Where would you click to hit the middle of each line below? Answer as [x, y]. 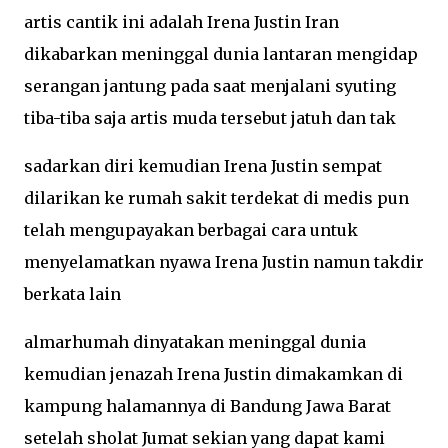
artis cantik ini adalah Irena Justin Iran [181, 22]
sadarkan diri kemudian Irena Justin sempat [203, 166]
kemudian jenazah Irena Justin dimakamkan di [213, 374]
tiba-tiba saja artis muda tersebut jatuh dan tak [210, 118]
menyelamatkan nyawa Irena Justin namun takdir [224, 262]
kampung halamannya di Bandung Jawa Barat [207, 406]
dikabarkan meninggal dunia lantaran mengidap [221, 54]
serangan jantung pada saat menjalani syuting [210, 86]
